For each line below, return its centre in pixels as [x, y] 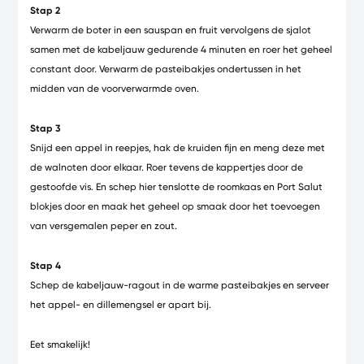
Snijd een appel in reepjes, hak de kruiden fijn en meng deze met [178, 147]
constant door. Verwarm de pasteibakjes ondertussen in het [166, 69]
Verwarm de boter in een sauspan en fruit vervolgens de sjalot [171, 30]
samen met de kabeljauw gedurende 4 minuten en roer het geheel [182, 49]
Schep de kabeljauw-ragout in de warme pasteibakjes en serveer [180, 285]
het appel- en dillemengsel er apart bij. [121, 304]
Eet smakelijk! [61, 344]
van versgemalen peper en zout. [104, 225]
